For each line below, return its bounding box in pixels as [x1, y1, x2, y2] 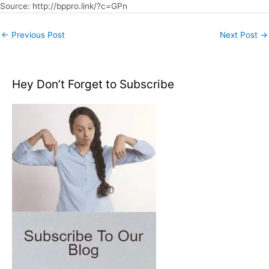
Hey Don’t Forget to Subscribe [12, 76, 174, 91]
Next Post [220, 30, 260, 40]
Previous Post [9, 30, 65, 40]
